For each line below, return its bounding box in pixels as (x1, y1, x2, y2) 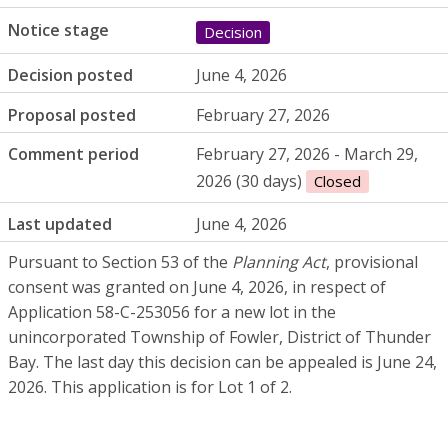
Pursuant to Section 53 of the (8, 250, 232, 273)
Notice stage (8, 18, 109, 41)
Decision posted (8, 64, 133, 87)
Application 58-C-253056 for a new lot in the (8, 300, 336, 323)
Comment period (8, 143, 139, 166)
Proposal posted (8, 103, 136, 126)
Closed (314, 171, 362, 191)
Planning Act (232, 250, 326, 273)
